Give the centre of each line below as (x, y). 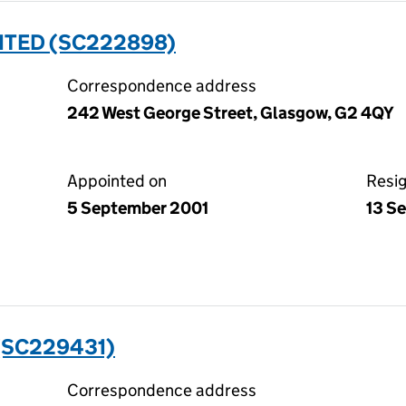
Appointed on (117, 181)
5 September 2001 (138, 208)
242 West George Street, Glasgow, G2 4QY (231, 113)
